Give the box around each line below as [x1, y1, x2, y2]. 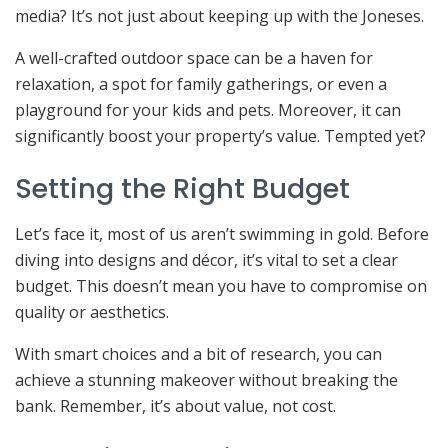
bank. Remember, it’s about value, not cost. [15, 394, 336, 417]
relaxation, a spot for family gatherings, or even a [15, 72, 387, 95]
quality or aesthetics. [15, 300, 169, 323]
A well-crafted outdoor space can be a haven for [15, 46, 373, 69]
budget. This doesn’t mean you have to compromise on [15, 274, 427, 297]
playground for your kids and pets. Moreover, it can [15, 98, 401, 121]
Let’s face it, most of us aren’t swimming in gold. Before [15, 222, 429, 245]
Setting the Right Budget [15, 169, 350, 209]
